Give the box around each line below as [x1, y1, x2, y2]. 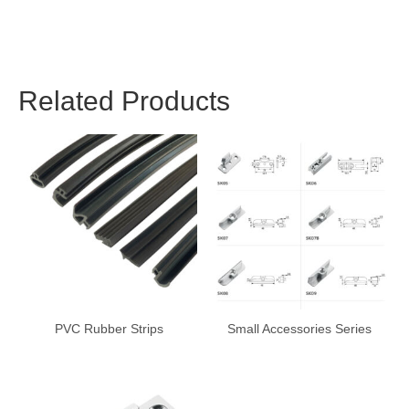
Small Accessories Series [227, 320, 372, 336]
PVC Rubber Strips [55, 320, 164, 336]
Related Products [18, 86, 230, 117]
